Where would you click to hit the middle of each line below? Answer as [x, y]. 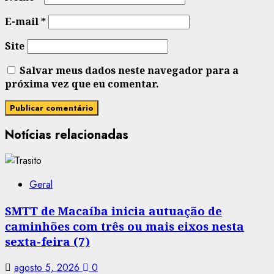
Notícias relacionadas [67, 135]
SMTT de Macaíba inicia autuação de [113, 211]
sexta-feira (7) [47, 242]
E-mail [23, 22]
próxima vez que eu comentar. [82, 84]
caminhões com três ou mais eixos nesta [124, 226]
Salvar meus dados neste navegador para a [129, 71]
